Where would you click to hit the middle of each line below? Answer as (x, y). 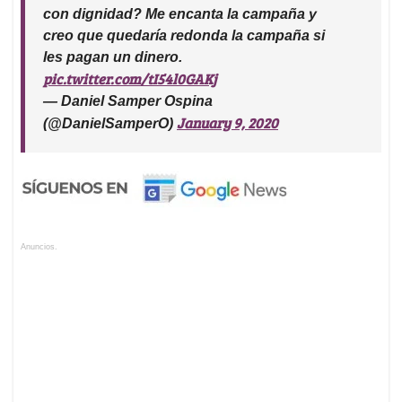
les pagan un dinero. (113, 57)
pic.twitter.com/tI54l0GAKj (130, 78)
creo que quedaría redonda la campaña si (184, 35)
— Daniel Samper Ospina (128, 100)
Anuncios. (39, 246)
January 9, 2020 (227, 122)
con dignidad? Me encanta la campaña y (180, 13)
